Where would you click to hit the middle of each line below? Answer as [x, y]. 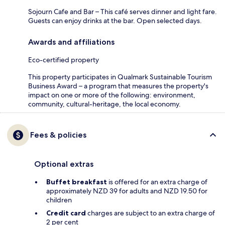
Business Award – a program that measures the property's [118, 86]
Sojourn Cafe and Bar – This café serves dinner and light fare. [123, 11]
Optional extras [64, 164]
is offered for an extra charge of [157, 182]
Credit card [66, 213]
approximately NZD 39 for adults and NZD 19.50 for [127, 191]
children [59, 200]
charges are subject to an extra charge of [150, 213]
